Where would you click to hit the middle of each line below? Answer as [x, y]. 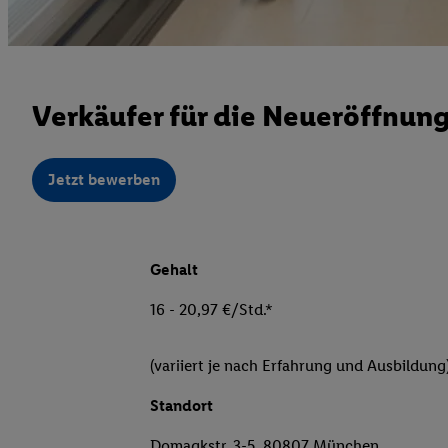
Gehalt [174, 270]
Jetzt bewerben [104, 180]
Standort [181, 406]
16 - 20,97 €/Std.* [211, 310]
